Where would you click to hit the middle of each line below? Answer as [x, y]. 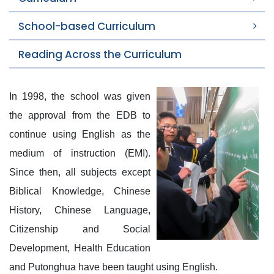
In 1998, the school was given [80, 96]
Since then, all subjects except [80, 172]
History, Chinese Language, [80, 210]
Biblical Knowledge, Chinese [80, 191]
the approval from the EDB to [80, 115]
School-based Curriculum [87, 26]
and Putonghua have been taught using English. [113, 267]
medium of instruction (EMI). [80, 153]
